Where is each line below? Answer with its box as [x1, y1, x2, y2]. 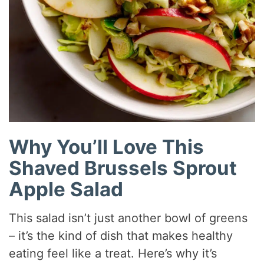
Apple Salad [9, 177, 124, 201]
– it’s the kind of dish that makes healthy [9, 229, 233, 243]
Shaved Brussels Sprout [9, 156, 237, 180]
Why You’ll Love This [9, 134, 204, 159]
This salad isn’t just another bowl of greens [9, 211, 248, 226]
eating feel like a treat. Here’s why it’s [9, 246, 217, 261]
